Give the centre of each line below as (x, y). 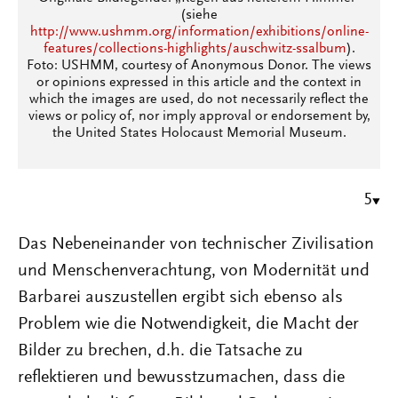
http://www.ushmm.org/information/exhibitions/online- (199, 32)
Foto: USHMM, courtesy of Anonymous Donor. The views (199, 65)
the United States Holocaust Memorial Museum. (199, 133)
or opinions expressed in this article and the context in (199, 82)
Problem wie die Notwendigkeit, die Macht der (188, 324)
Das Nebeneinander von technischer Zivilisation (196, 244)
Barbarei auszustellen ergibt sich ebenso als (180, 297)
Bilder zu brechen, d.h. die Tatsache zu (160, 350)
